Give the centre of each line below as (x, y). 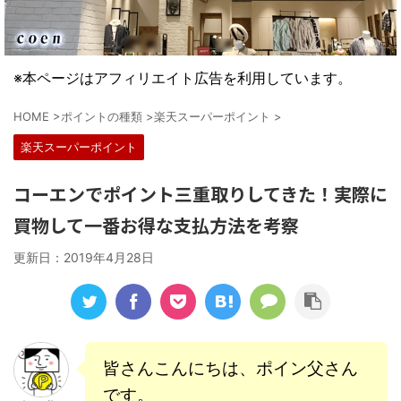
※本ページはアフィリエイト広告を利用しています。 (183, 77)
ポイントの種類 (102, 116)
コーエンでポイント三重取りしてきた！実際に (200, 193)
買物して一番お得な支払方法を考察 (156, 225)
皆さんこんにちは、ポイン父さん (230, 368)
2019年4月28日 (109, 257)
